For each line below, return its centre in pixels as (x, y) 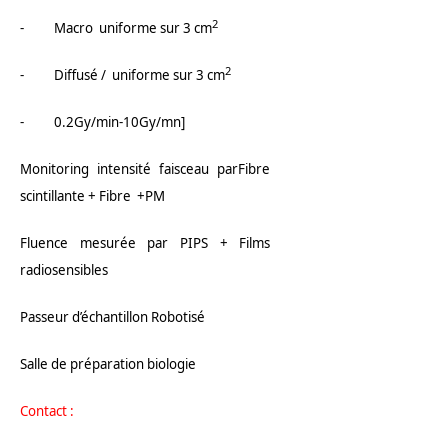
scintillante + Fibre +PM (92, 196)
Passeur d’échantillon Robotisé (112, 317)
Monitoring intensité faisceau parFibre (145, 169)
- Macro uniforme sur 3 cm (116, 28)
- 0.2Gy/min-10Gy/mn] (102, 122)
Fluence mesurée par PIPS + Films (145, 243)
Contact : (47, 411)
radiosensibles (64, 270)
